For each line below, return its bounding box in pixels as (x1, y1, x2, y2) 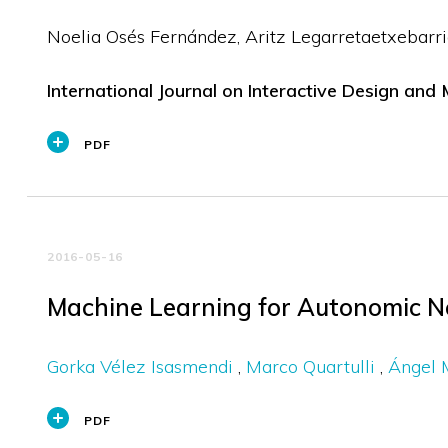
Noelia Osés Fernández (46, 25, 237, 48)
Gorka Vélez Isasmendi (46, 355, 238, 378)
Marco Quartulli (245, 355, 380, 378)
